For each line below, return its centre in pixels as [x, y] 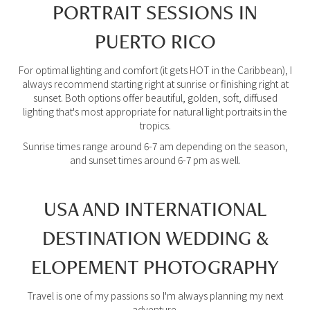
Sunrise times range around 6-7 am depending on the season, [155, 146]
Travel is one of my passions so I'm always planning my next [155, 296]
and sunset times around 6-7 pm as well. [155, 160]
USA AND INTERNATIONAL [155, 209]
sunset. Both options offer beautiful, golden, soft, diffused [155, 98]
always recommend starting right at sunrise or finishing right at [155, 84]
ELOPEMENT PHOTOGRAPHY [155, 267]
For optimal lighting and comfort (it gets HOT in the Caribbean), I [155, 70]
